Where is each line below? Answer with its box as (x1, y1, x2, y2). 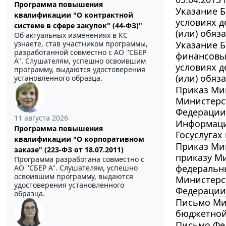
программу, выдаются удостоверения (14, 65, 145, 75)
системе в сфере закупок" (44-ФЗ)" (14, 21, 142, 31)
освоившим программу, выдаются (14, 172, 133, 182)
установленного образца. (14, 73, 102, 83)
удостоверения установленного (14, 180, 124, 190)
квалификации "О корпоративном (14, 134, 144, 144)
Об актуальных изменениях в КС (14, 30, 128, 40)
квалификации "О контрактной (14, 10, 133, 20)
